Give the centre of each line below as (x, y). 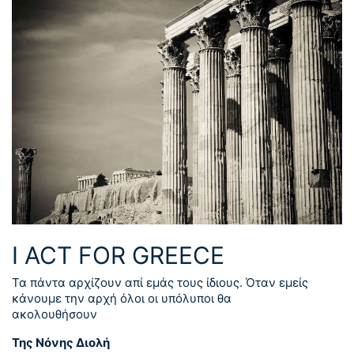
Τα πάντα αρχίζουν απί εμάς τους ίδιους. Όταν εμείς (160, 282)
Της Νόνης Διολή (61, 342)
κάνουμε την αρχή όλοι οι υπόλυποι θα (122, 298)
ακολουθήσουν (55, 314)
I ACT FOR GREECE (118, 255)
